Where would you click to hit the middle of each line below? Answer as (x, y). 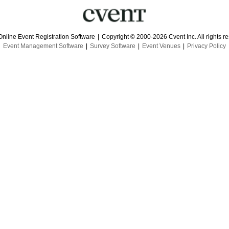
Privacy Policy (207, 46)
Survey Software (113, 46)
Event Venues (161, 46)
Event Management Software (43, 46)
